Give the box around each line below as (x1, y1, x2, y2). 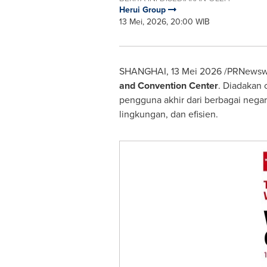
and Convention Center (119, 79, 218, 92)
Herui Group (119, 4, 168, 16)
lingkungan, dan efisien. (119, 107, 218, 121)
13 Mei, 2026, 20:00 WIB (119, 15, 210, 28)
